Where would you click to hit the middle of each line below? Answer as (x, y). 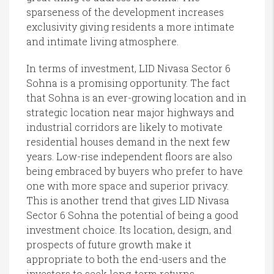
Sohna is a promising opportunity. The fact (128, 83)
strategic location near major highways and (130, 113)
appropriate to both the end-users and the (126, 259)
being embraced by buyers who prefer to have (135, 171)
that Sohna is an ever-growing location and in (136, 98)
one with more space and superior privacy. (128, 186)
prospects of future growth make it (109, 245)
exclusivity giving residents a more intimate (130, 27)
